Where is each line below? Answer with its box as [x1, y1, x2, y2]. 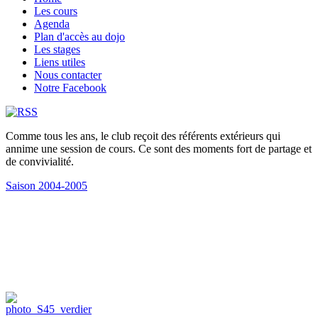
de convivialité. [6, 155, 74, 168]
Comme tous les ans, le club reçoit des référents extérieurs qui [6, 129, 280, 142]
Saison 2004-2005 [6, 179, 87, 192]
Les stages [34, 43, 80, 55]
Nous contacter [34, 68, 102, 81]
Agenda [34, 17, 70, 30]
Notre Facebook [34, 81, 106, 94]
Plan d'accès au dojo [34, 30, 125, 43]
